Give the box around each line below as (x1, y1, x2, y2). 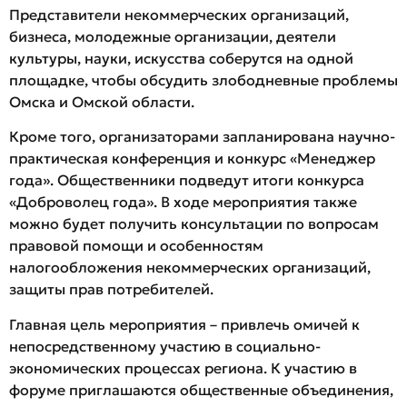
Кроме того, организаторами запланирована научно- (9, 127, 395, 146)
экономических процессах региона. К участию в (9, 358, 357, 377)
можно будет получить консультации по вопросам (9, 214, 379, 233)
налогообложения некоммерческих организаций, (9, 258, 371, 277)
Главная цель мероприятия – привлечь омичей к (9, 314, 360, 333)
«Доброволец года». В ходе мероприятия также (9, 193, 357, 212)
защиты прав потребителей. (9, 280, 213, 299)
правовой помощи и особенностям (9, 236, 263, 255)
